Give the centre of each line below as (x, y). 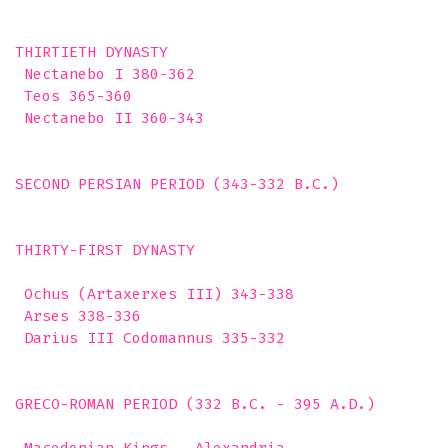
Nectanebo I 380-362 (105, 74)
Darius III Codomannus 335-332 (154, 338)
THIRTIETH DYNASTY (91, 52)
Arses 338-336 (78, 316)
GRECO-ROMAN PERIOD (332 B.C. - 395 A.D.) (204, 404)
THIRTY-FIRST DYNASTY (105, 250)
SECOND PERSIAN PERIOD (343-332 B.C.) (181, 184)
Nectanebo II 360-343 (109, 118)
